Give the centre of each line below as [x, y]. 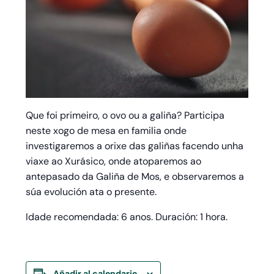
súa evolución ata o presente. [91, 191]
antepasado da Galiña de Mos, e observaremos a [135, 176]
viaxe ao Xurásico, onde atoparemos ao [114, 161]
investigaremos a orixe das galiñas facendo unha [135, 146]
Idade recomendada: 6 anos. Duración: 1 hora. [127, 217]
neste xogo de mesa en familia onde [106, 130]
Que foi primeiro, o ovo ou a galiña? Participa [125, 115]
